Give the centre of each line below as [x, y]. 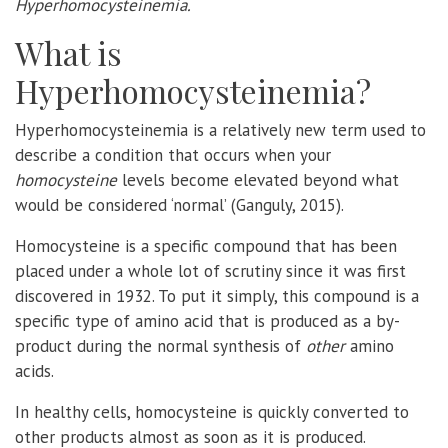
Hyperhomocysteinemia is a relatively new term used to [220, 129]
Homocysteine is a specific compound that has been [206, 245]
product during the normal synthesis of [160, 345]
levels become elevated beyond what [260, 179]
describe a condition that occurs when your [173, 154]
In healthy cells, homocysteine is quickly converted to [212, 411]
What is [68, 52]
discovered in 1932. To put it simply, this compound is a [217, 295]
